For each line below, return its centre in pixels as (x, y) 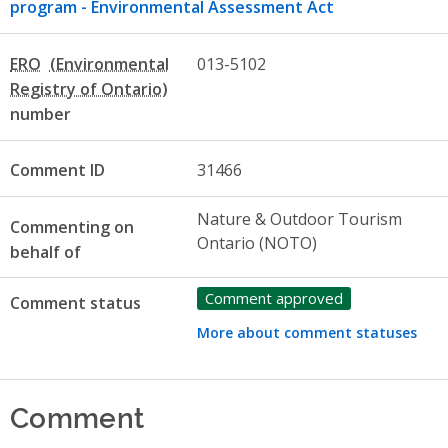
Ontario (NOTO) (256, 242)
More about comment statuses (306, 332)
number (40, 113)
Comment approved (273, 297)
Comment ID (57, 170)
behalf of (45, 251)
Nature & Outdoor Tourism (299, 218)
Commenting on (72, 226)
